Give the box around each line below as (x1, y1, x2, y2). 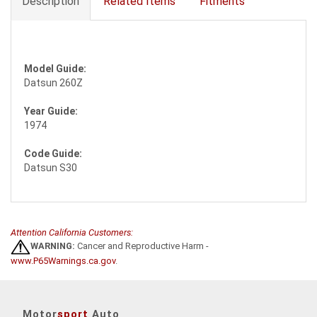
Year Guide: (24, 105, 78, 117)
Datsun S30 (24, 162, 77, 173)
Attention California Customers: (11, 227, 133, 238)
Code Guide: (24, 148, 82, 159)
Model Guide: (24, 63, 86, 74)
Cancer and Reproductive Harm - (75, 241, 209, 252)
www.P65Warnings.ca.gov (11, 255, 115, 266)
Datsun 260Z (24, 77, 83, 88)
